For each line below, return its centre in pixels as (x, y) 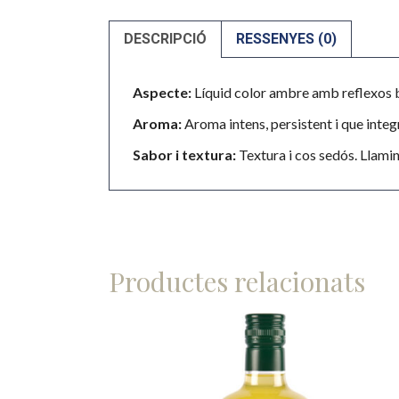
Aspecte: (162, 92)
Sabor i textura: (184, 154)
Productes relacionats (237, 281)
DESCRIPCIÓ (165, 38)
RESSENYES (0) (286, 38)
